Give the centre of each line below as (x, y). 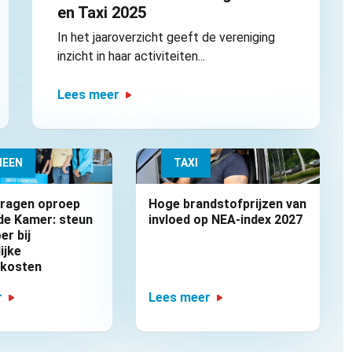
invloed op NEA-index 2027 (225, 220)
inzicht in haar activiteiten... (131, 57)
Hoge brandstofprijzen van (227, 204)
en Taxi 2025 (101, 13)
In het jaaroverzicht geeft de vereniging (166, 38)
